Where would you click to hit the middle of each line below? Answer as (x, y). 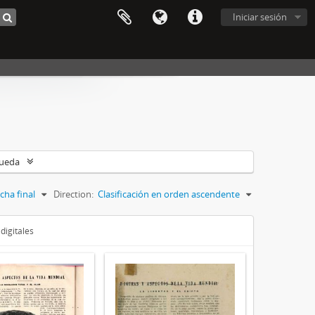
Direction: (73, 194)
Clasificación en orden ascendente (169, 194)
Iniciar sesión (260, 17)
